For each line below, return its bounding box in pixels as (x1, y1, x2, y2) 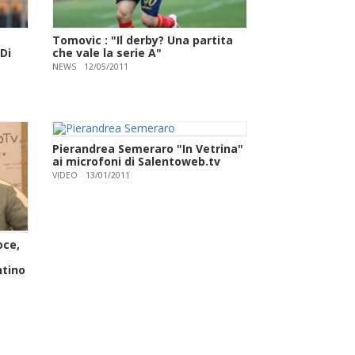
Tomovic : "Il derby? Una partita (52, 32, 234, 48)
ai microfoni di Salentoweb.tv (52, 153, 221, 169)
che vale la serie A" (52, 44, 162, 60)
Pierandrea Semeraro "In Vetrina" (52, 140, 244, 156)
